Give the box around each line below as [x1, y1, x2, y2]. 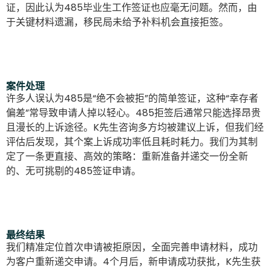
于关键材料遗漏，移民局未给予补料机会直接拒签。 [6, 15, 229, 29]
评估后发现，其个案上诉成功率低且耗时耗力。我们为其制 [6, 134, 258, 149]
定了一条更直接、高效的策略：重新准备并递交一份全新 [6, 149, 248, 163]
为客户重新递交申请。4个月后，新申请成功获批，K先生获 [6, 254, 261, 269]
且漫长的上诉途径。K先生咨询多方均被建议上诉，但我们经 [6, 120, 264, 134]
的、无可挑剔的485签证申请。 [6, 163, 141, 178]
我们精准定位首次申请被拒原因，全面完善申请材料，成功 [6, 240, 258, 254]
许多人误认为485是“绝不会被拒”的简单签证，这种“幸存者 [6, 91, 258, 105]
